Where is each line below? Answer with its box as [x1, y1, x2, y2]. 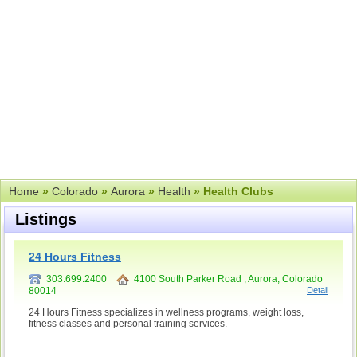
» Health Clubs [190, 185, 273, 198]
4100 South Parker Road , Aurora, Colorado [129, 273, 323, 284]
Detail [307, 284, 328, 295]
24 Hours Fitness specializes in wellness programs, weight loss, [29, 306, 304, 318]
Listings [15, 210, 76, 228]
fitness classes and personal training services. [29, 317, 227, 329]
